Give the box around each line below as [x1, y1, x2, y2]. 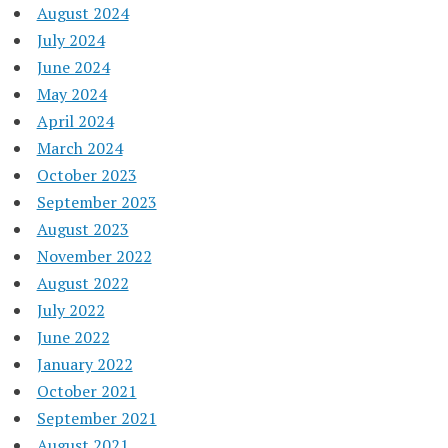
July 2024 [36, 28, 105, 51]
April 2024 [36, 109, 114, 132]
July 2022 [36, 298, 105, 321]
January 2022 [36, 352, 133, 375]
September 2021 [36, 406, 157, 429]
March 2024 [36, 136, 123, 159]
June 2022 [36, 325, 110, 348]
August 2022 [36, 271, 129, 294]
